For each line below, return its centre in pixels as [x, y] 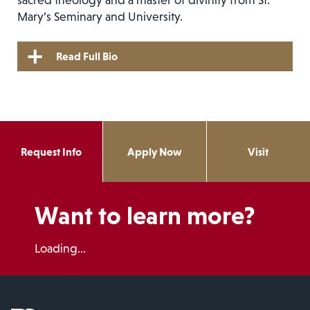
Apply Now [154, 151]
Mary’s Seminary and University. [100, 16]
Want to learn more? [145, 215]
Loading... [60, 248]
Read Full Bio [87, 56]
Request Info [52, 151]
